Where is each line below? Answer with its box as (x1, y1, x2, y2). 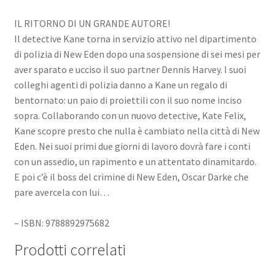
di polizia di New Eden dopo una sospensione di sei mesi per (14, 47, 260, 60)
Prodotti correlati (14, 239, 126, 260)
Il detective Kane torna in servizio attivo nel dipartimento (14, 32, 257, 45)
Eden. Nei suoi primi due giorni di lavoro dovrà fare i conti (14, 139, 250, 152)
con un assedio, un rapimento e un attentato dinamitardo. (14, 155, 257, 168)
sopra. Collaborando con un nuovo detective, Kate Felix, (14, 109, 246, 122)
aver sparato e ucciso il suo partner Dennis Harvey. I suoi (14, 63, 246, 76)
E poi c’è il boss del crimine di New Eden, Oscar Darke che (14, 170, 249, 183)
